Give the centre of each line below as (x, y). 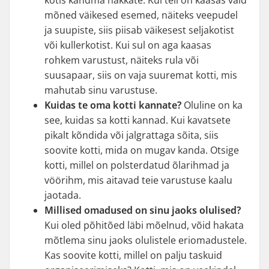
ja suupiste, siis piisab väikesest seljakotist (139, 30)
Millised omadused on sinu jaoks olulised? (143, 210)
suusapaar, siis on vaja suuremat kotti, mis (141, 75)
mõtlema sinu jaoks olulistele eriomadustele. (146, 240)
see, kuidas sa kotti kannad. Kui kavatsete (138, 120)
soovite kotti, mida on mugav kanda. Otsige (142, 150)
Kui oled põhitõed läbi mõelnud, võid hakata (144, 225)
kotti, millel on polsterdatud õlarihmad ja (137, 165)
